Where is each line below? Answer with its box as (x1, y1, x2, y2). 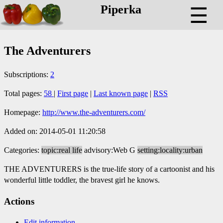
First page (57, 89, 88, 98)
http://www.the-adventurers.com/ (42, 108, 145, 116)
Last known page (94, 89, 148, 98)
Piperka (100, 3, 141, 16)
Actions (4, 196, 34, 207)
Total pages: (4, 89, 44, 98)
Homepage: (4, 108, 42, 116)
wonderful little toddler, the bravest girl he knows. (4, 175, 160, 184)
